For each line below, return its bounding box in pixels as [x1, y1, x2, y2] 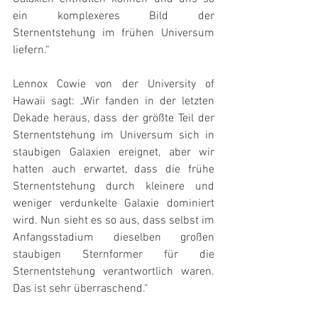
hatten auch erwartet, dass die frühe [13, 163, 214, 177]
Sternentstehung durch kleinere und [13, 180, 214, 194]
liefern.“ [13, 43, 50, 57]
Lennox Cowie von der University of [13, 77, 214, 92]
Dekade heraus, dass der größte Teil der [13, 111, 214, 126]
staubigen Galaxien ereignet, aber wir [13, 146, 214, 160]
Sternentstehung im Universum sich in [13, 128, 214, 143]
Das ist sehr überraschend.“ [13, 282, 148, 296]
